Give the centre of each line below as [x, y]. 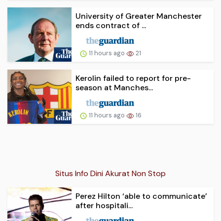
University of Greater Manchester [139, 16]
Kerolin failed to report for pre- [133, 78]
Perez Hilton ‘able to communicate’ [141, 196]
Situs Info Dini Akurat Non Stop [110, 174]
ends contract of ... [111, 26]
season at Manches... [114, 88]
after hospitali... [104, 206]
